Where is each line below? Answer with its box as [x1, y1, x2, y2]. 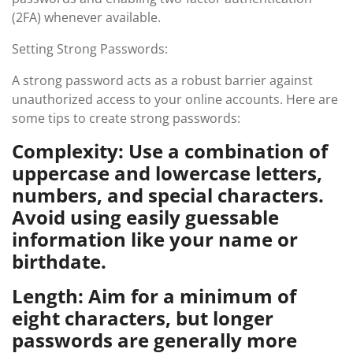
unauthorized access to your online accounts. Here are [12, 91, 338, 108]
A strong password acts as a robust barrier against [12, 72, 313, 89]
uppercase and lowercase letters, [12, 160, 322, 186]
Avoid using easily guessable [12, 204, 279, 230]
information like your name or [12, 226, 298, 252]
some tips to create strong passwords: [12, 110, 240, 127]
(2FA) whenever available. [12, 9, 161, 26]
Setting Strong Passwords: [12, 40, 168, 58]
